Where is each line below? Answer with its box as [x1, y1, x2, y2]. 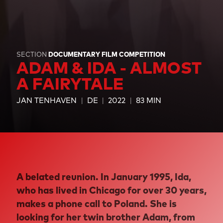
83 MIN [135, 95, 161, 105]
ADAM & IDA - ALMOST [16, 57, 202, 78]
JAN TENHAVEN [16, 95, 77, 105]
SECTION [16, 50, 48, 58]
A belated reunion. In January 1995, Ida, [16, 170, 191, 183]
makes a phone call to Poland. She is [16, 197, 177, 210]
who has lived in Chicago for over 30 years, [16, 184, 207, 196]
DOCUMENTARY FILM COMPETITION [48, 50, 165, 58]
